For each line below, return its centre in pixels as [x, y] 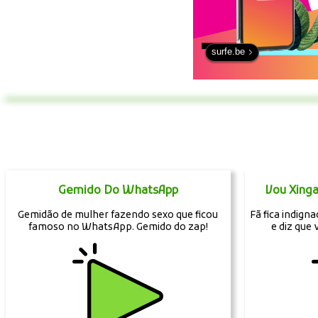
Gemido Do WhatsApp [118, 191]
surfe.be [228, 52]
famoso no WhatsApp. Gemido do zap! [118, 227]
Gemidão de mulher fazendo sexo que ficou [118, 215]
